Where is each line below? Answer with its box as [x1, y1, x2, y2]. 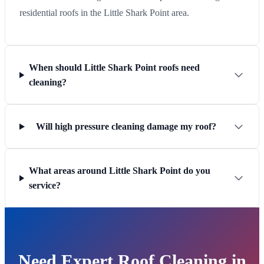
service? [28, 180, 61, 191]
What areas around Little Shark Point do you [28, 166, 210, 176]
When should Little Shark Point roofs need [29, 62, 200, 73]
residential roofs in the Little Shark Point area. [19, 8, 189, 18]
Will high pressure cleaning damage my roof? [36, 121, 217, 132]
